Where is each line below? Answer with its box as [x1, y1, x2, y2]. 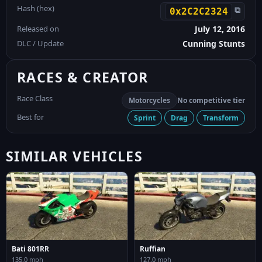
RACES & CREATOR [17, 67, 149, 87]
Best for [17, 111, 44, 122]
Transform [203, 112, 239, 123]
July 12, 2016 [195, 23, 245, 35]
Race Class [17, 92, 53, 104]
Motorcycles [129, 95, 170, 105]
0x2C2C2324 [169, 5, 228, 17]
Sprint [134, 112, 156, 123]
